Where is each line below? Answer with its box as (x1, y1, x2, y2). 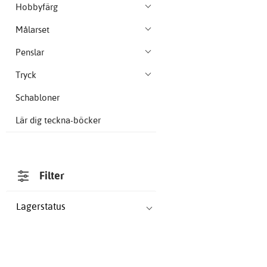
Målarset (15, 24, 49, 36)
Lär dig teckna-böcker (15, 114, 101, 126)
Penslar (15, 46, 44, 58)
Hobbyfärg (15, 1, 58, 13)
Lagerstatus (16, 200, 66, 213)
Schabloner (15, 92, 60, 104)
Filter (39, 169, 65, 183)
